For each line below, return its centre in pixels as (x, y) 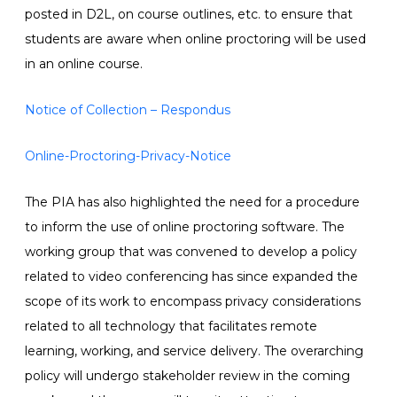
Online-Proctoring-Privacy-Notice (128, 156)
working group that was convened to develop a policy (191, 252)
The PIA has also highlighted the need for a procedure (192, 202)
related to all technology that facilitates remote (171, 326)
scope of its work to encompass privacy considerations (193, 301)
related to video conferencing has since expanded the (191, 276)
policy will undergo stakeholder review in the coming (187, 376)
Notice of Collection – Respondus (128, 110)
